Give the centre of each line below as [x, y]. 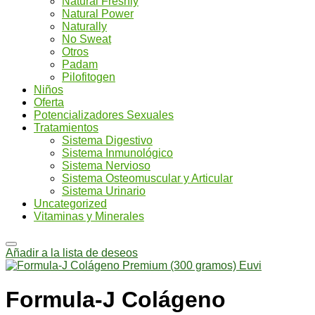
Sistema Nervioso [106, 165]
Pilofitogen [89, 77]
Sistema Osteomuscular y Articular [147, 178]
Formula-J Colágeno [116, 300]
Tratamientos [66, 127]
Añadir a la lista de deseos [72, 252]
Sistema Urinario [104, 191]
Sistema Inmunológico [117, 153]
